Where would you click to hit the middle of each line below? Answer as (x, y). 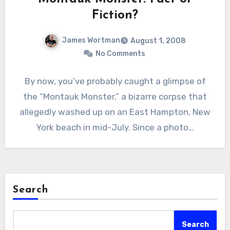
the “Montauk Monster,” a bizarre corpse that (115, 96)
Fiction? (115, 15)
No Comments (120, 53)
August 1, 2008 (158, 41)
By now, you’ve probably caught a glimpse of (115, 81)
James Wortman (91, 40)
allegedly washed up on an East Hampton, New (115, 112)
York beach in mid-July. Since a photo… (115, 127)
